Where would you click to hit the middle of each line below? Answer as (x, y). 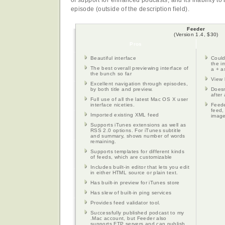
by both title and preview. (122, 89)
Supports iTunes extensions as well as (138, 125)
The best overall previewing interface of (140, 68)
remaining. (103, 142)
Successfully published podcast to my (137, 213)
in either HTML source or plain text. (134, 173)
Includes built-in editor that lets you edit (140, 167)
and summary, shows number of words (138, 136)
